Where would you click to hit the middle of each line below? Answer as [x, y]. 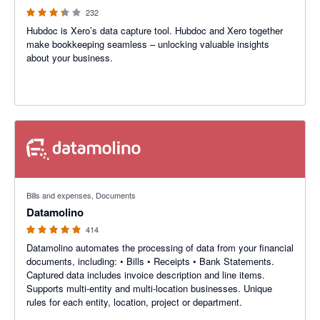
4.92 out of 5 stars [53, 185]
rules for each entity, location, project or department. [134, 302]
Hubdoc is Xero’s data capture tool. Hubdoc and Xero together [155, 30]
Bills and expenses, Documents [81, 195]
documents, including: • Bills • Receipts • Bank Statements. [150, 261]
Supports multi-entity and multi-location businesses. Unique [149, 288]
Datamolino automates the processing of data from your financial [160, 247]
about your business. [70, 57]
